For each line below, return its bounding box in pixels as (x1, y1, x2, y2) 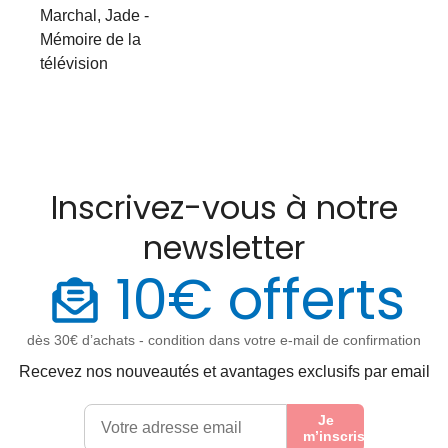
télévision (40, 54, 108, 72)
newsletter (143, 224, 305, 270)
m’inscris (303, 427, 366, 444)
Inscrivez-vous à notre (50, 184, 398, 230)
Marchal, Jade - (40, 6, 149, 24)
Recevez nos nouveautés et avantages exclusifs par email (18, 362, 430, 380)
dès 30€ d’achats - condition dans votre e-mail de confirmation (27, 331, 421, 348)
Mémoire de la (40, 30, 141, 48)
